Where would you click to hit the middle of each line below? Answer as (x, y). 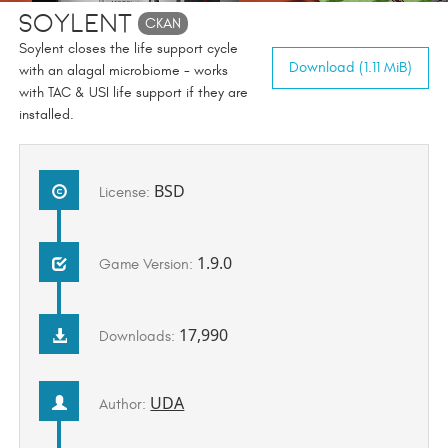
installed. (46, 115)
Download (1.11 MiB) (351, 68)
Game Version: (148, 265)
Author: (125, 404)
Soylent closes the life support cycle (128, 49)
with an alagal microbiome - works (123, 71)
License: (127, 192)
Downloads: (139, 337)
